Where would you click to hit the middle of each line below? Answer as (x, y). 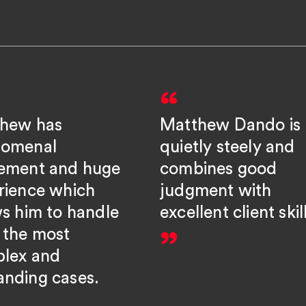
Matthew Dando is (231, 126)
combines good (219, 169)
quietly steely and (227, 148)
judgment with (216, 191)
